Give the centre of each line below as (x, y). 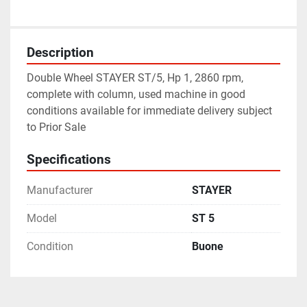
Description (60, 53)
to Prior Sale (56, 127)
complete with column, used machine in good (136, 95)
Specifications (69, 160)
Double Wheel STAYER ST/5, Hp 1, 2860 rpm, (135, 78)
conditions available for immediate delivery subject (149, 111)
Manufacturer (60, 191)
